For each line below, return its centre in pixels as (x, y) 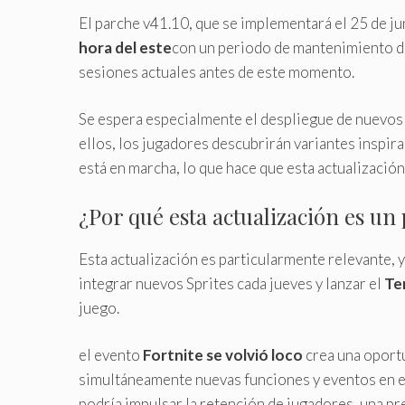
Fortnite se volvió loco (223, 355)
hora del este (125, 47)
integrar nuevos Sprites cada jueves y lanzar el (231, 283)
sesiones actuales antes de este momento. (217, 71)
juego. (99, 307)
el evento (111, 355)
